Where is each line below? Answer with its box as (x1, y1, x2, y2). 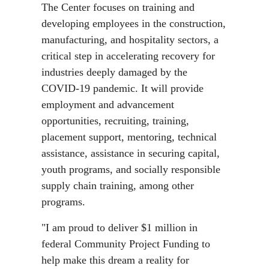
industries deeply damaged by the (41, 66, 187, 78)
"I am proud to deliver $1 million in (41, 222, 198, 234)
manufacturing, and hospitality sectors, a (41, 34, 219, 46)
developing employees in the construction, (41, 17, 226, 29)
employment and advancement (41, 98, 174, 110)
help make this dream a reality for (41, 254, 189, 266)
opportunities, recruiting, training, (41, 115, 189, 127)
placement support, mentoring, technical (41, 131, 217, 143)
